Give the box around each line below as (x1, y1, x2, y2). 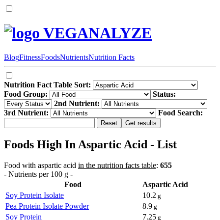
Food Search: (158, 108, 203, 117)
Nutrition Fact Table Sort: (4, 80, 91, 89)
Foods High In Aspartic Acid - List (4, 137, 177, 151)
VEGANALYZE (40, 24, 152, 42)
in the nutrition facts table (78, 161, 156, 169)
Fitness (19, 53, 41, 61)
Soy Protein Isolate (5, 191, 64, 199)
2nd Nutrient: (54, 99, 100, 108)
